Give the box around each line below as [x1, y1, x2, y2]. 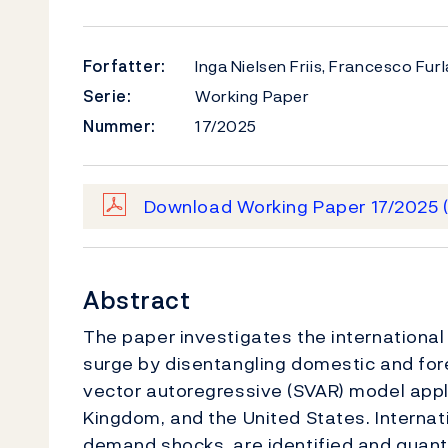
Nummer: [83, 114, 156, 138]
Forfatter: [83, 54, 166, 78]
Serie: [83, 84, 132, 108]
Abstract [83, 282, 191, 318]
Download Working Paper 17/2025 [143, 193, 444, 220]
